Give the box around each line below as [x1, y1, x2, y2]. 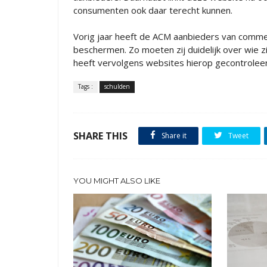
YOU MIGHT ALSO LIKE [73, 176, 160, 185]
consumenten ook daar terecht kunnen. [73, 4, 232, 16]
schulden [104, 82, 130, 91]
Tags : [78, 82, 93, 91]
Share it [160, 131, 187, 141]
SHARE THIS [73, 129, 128, 142]
